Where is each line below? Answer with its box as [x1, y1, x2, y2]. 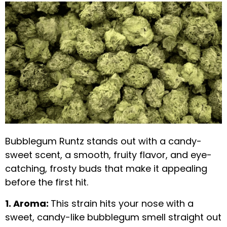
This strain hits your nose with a [51, 197, 194, 210]
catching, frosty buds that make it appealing [5, 162, 207, 175]
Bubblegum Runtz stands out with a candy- [5, 135, 202, 148]
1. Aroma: [5, 197, 51, 210]
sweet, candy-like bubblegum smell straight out [5, 210, 221, 223]
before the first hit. [5, 176, 88, 189]
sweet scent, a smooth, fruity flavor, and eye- [5, 148, 212, 162]
